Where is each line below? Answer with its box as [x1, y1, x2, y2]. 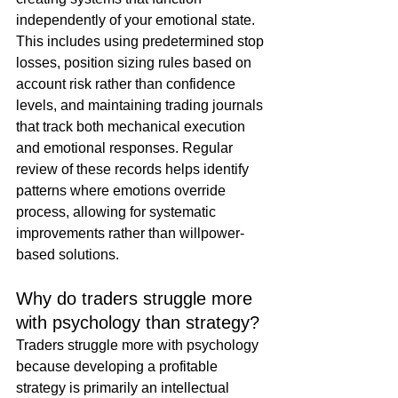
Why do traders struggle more [16, 289, 258, 309]
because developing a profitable [16, 359, 221, 375]
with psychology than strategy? [16, 313, 259, 333]
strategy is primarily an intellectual [16, 380, 233, 396]
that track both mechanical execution [16, 119, 249, 135]
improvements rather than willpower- [16, 226, 244, 242]
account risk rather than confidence [16, 76, 239, 92]
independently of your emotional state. [16, 12, 259, 28]
